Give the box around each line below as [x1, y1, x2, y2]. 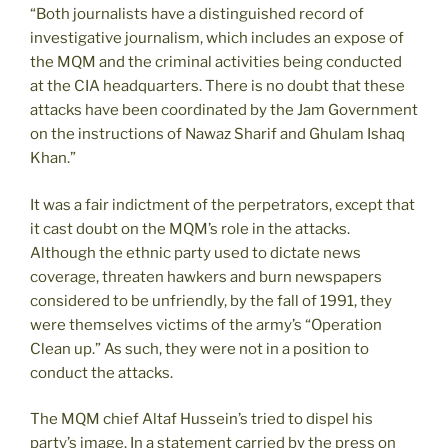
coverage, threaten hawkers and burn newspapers [30, 267, 382, 286]
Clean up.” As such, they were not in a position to [30, 339, 369, 358]
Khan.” [30, 149, 76, 168]
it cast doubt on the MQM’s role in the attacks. [30, 219, 353, 238]
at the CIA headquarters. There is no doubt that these [30, 77, 405, 96]
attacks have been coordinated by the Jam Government [30, 101, 418, 120]
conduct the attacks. [30, 363, 173, 382]
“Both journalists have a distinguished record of [30, 5, 364, 24]
